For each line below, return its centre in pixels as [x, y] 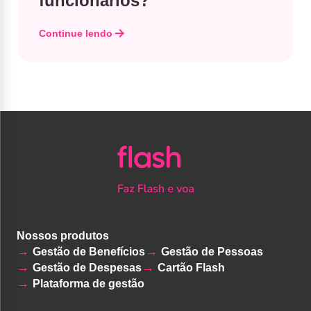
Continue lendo [76, 33]
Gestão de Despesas [87, 267]
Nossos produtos [63, 235]
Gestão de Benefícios [89, 251]
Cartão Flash [191, 267]
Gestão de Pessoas [212, 251]
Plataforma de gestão [89, 283]
